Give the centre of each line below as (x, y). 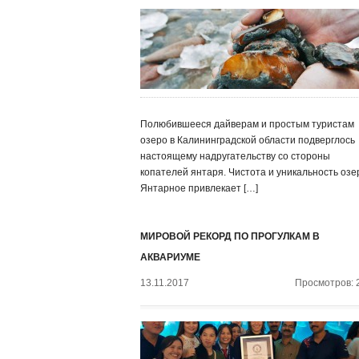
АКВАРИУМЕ (170, 257)
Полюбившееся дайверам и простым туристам (247, 124)
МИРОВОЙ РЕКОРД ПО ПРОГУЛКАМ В (230, 236)
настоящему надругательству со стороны (235, 156)
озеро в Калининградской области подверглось (248, 140)
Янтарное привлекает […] (199, 188)
